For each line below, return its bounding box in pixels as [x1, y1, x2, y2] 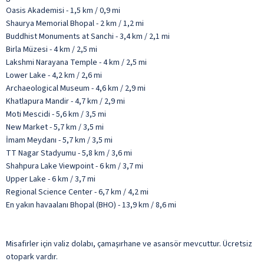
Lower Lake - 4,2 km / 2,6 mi [6, 69, 102, 81]
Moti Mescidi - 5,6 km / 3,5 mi [6, 108, 106, 120]
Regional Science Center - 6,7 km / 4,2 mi [6, 186, 148, 198]
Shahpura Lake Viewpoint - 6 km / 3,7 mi [6, 160, 143, 172]
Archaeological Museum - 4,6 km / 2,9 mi [6, 82, 146, 94]
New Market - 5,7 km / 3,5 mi [6, 121, 104, 133]
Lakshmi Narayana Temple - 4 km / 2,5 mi [6, 56, 147, 68]
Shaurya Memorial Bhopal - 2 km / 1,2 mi [6, 17, 144, 29]
